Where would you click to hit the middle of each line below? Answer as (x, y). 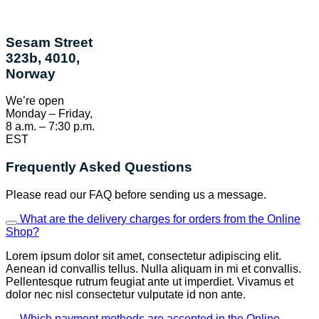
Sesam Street (49, 42)
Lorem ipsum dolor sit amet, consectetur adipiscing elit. (143, 256)
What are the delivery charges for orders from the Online (160, 219)
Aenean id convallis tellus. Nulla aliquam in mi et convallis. (153, 268)
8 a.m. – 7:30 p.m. (50, 127)
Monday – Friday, (49, 114)
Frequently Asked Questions (99, 167)
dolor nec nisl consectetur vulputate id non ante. (126, 294)
